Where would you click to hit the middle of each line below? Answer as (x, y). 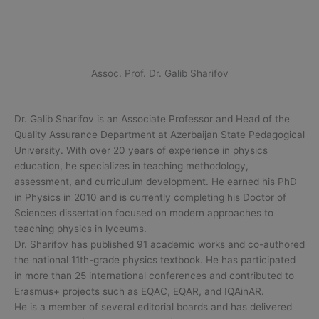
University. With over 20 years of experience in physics (141, 150)
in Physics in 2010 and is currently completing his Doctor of (150, 197)
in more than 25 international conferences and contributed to (154, 275)
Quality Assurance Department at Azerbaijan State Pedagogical (159, 134)
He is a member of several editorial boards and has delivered (153, 307)
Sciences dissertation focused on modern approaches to (144, 213)
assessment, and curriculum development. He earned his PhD (156, 181)
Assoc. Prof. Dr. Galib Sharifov (159, 73)
